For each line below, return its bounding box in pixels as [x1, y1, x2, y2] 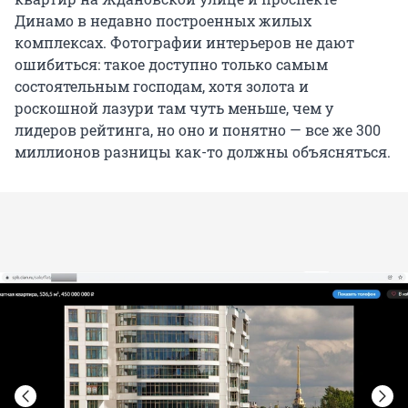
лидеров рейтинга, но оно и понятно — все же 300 [15, 120, 381, 140]
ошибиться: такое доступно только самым [15, 55, 328, 75]
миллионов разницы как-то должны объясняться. [15, 142, 391, 162]
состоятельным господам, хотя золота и [15, 76, 309, 97]
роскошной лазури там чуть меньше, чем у [15, 98, 333, 118]
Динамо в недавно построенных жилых [15, 11, 311, 31]
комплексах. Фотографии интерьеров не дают [15, 33, 354, 53]
